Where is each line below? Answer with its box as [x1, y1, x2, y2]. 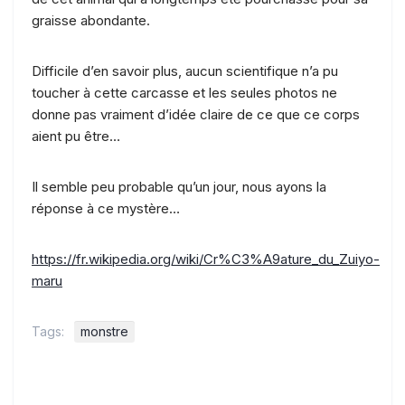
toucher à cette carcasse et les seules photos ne [32, 83, 337, 101]
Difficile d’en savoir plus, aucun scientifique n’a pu [32, 61, 338, 80]
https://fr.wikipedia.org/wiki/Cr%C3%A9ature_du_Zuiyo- [32, 250, 380, 268]
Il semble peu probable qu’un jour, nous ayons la [32, 177, 326, 195]
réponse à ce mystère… [32, 199, 180, 217]
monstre [80, 323, 128, 339]
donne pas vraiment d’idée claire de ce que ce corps [32, 105, 360, 123]
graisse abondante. [32, 11, 150, 29]
